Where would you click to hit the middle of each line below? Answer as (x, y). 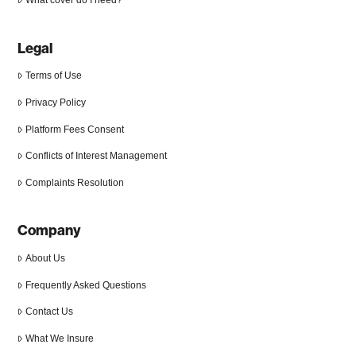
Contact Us (49, 312)
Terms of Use (54, 76)
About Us (45, 259)
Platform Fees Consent (75, 129)
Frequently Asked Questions (86, 285)
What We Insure (60, 339)
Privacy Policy (56, 102)
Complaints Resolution (75, 182)
